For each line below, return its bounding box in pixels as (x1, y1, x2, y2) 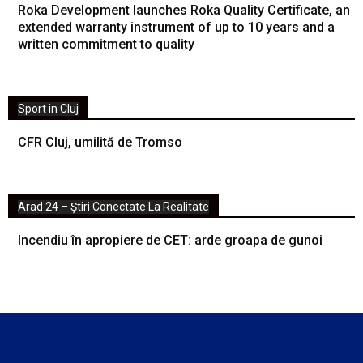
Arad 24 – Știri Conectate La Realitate (18, 200, 209, 214)
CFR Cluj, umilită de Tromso (18, 135, 182, 151)
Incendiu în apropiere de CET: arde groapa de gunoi (18, 233, 322, 249)
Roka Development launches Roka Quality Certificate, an (18, 2, 350, 19)
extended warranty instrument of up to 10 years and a (18, 19, 335, 36)
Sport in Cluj (18, 102, 79, 116)
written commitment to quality (18, 36, 194, 53)
